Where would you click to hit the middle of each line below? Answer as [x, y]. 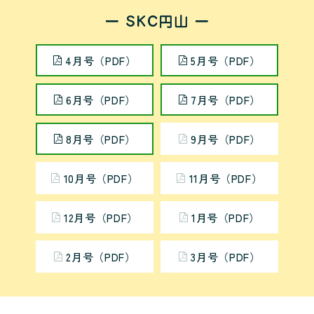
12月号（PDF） [101, 217]
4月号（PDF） [101, 60]
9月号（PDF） [226, 138]
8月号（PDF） [101, 138]
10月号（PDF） [101, 178]
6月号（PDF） [101, 99]
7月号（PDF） [226, 99]
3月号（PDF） [226, 256]
